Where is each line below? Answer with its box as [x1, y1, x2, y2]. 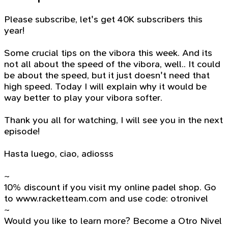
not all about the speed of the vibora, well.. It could [4, 59, 220, 70]
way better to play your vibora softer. [4, 92, 162, 104]
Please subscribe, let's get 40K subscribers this [4, 14, 203, 25]
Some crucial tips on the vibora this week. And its [4, 47, 212, 59]
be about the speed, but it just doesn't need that [4, 70, 210, 81]
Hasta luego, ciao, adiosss [4, 148, 113, 160]
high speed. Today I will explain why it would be [4, 81, 207, 93]
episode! [4, 126, 40, 137]
